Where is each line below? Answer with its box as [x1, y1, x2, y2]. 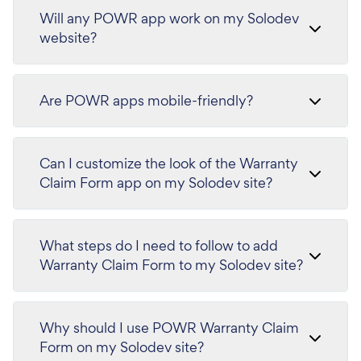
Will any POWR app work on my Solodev [39, 9, 299, 27]
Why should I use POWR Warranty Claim [39, 318, 299, 337]
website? [39, 28, 97, 47]
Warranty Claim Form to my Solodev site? [39, 255, 303, 274]
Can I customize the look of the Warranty [39, 154, 298, 172]
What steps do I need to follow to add [39, 236, 278, 255]
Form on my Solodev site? [39, 338, 204, 356]
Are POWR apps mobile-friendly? [39, 91, 253, 110]
